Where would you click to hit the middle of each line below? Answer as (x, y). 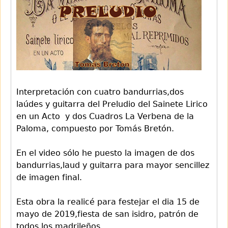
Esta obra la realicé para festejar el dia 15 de (108, 202)
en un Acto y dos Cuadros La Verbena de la (105, 116)
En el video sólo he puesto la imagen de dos (105, 153)
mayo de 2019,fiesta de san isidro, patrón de (107, 214)
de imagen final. (49, 177)
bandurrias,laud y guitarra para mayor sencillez (113, 165)
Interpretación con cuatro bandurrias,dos (100, 92)
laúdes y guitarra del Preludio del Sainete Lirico (112, 104)
